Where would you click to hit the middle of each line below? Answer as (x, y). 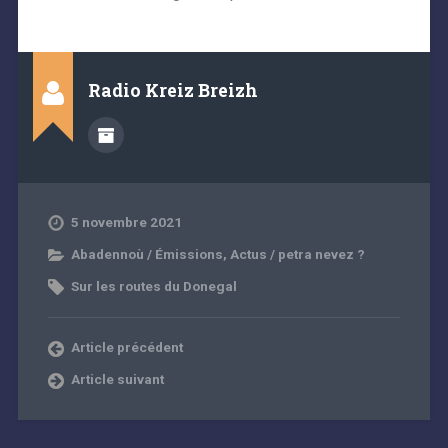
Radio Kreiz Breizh (172, 90)
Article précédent (126, 346)
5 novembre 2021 (126, 221)
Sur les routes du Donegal (153, 285)
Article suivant (117, 378)
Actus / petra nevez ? (297, 253)
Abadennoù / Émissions (146, 253)
